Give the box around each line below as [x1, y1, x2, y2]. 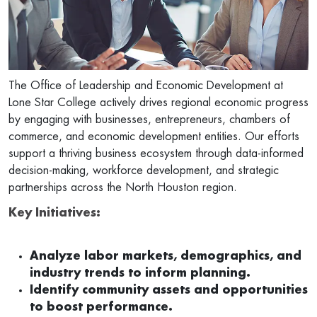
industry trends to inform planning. [30, 267, 254, 279]
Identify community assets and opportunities [30, 284, 308, 296]
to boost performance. [30, 301, 176, 313]
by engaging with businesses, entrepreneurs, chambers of [8, 114, 290, 126]
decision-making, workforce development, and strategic [8, 165, 279, 177]
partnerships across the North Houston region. [8, 182, 237, 194]
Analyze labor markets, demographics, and [30, 250, 301, 263]
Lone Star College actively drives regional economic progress [8, 97, 309, 109]
